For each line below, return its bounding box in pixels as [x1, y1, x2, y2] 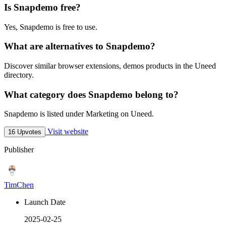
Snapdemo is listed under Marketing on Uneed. [4, 109, 154, 119]
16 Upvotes [8, 128, 41, 136]
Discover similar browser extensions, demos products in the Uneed [4, 62, 216, 70]
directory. [4, 71, 34, 79]
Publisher [4, 145, 34, 154]
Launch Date [24, 198, 66, 207]
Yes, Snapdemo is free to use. [4, 22, 97, 31]
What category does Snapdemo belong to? [4, 89, 179, 100]
